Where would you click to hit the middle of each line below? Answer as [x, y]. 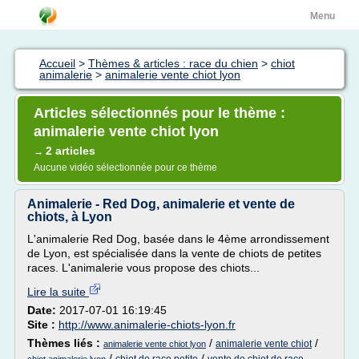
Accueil [57, 63]
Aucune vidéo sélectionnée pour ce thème [125, 167]
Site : [43, 325]
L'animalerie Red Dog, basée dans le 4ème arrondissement [178, 239]
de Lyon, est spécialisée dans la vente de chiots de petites [174, 253]
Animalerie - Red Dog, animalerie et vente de [161, 204]
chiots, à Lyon [70, 217]
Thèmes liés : [65, 343]
